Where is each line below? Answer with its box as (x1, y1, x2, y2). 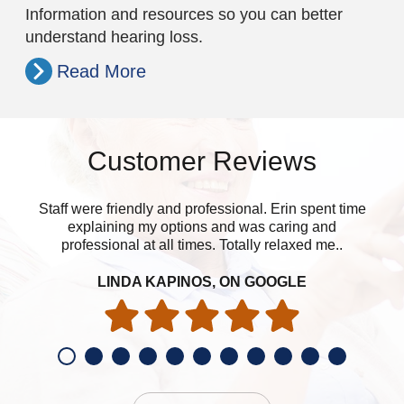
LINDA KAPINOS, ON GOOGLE (97, 274, 307, 290)
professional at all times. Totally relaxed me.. (61, 237, 343, 253)
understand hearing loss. (25, 27, 203, 46)
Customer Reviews (87, 146, 317, 177)
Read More (57, 60, 146, 81)
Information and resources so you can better (25, 5, 343, 23)
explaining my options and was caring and (68, 219, 336, 235)
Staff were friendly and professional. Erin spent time (38, 201, 366, 217)
